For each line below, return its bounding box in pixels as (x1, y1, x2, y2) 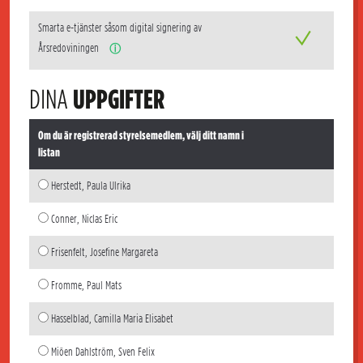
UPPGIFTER (73, 83, 164, 115)
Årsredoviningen (37, 41, 101, 55)
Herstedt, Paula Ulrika (50, 179, 130, 192)
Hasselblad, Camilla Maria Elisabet (50, 312, 173, 325)
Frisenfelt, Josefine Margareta (50, 246, 158, 258)
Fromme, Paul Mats (50, 279, 122, 292)
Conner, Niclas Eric (50, 212, 117, 225)
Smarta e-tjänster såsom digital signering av (37, 21, 202, 34)
